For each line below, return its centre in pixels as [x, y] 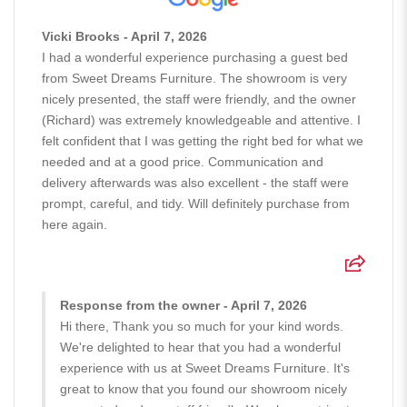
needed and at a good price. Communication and [183, 161]
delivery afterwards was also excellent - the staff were [195, 182]
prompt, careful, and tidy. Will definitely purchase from [196, 203]
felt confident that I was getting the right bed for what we [203, 140]
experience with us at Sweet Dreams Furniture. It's [205, 367]
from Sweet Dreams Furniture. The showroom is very [194, 78]
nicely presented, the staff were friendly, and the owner [199, 99]
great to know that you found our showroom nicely [203, 388]
